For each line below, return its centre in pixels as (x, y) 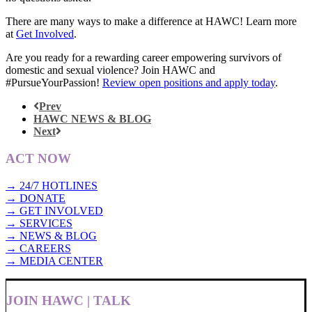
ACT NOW (38, 158)
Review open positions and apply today (189, 83)
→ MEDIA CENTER (54, 260)
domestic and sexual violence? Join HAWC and (110, 70)
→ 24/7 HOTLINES (52, 185)
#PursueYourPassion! (54, 83)
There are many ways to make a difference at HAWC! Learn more (151, 22)
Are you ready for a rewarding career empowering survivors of (143, 58)
